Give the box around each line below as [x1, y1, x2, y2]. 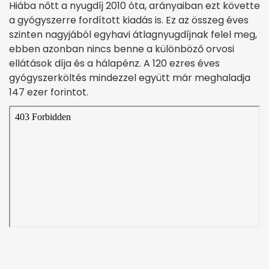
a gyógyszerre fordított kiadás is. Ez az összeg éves [9, 13, 249, 27]
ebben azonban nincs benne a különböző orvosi [9, 41, 234, 56]
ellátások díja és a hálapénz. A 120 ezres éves [9, 56, 220, 70]
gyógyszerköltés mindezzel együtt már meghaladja [9, 70, 250, 85]
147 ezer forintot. [9, 85, 88, 99]
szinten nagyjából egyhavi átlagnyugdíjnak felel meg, [9, 27, 257, 41]
